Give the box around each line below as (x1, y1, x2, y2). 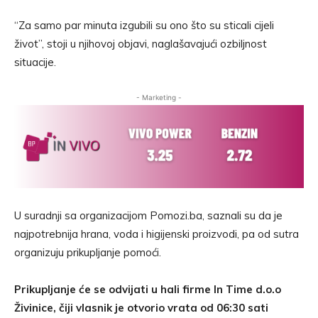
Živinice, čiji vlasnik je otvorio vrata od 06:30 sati (14, 301, 268, 315)
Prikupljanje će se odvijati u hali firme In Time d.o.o (14, 283, 281, 297)
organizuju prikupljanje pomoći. (14, 246, 161, 260)
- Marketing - (136, 93, 182, 102)
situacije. (14, 55, 56, 70)
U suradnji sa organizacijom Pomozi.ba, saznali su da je (14, 209, 283, 223)
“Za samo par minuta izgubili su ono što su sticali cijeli (14, 18, 274, 33)
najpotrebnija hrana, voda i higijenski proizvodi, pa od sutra (14, 227, 299, 241)
